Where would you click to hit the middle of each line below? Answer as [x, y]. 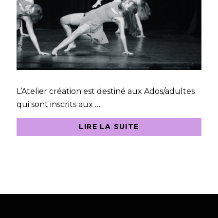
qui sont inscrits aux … [58, 105]
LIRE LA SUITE [109, 127]
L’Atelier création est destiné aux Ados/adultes [106, 91]
